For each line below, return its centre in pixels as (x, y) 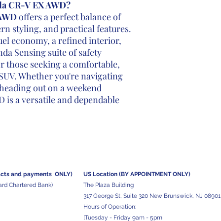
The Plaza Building (109, 185)
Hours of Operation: (110, 207)
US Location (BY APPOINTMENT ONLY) (137, 174)
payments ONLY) (48, 174)
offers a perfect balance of (69, 17)
